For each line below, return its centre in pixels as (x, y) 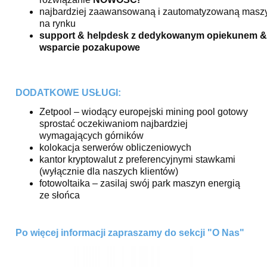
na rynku (58, 23)
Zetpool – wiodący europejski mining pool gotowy (144, 111)
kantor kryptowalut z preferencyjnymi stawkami (137, 159)
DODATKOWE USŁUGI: (68, 92)
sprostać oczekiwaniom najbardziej (114, 123)
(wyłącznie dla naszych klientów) (109, 171)
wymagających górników (91, 135)
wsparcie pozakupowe (90, 47)
